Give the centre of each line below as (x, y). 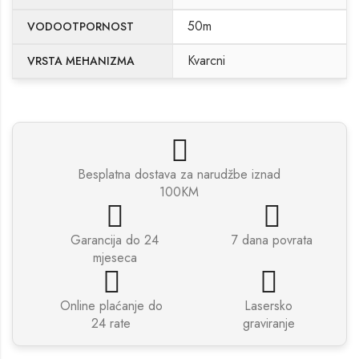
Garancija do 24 (115, 240)
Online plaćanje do (111, 305)
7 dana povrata (272, 240)
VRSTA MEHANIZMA (81, 61)
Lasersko (268, 305)
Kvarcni (206, 61)
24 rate (111, 323)
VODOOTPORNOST (81, 27)
